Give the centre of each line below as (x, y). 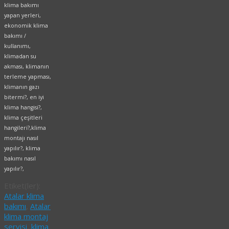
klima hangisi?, (23, 108)
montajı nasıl (21, 138)
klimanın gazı (22, 87)
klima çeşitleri (23, 118)
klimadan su (20, 56)
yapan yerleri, (22, 16)
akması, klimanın (27, 67)
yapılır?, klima (22, 148)
